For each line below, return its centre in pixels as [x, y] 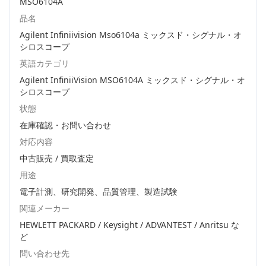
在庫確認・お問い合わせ [65, 125]
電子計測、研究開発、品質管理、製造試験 [99, 191]
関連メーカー [45, 208]
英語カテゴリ [45, 63]
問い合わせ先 [45, 253]
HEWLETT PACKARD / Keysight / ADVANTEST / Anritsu [124, 225]
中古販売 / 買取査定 [57, 158]
